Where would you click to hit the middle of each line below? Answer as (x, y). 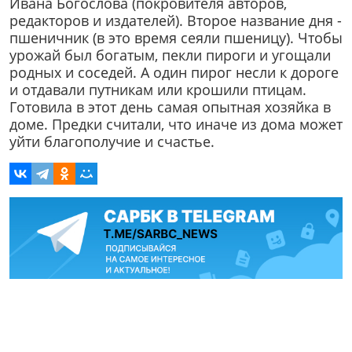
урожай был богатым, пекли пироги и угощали (170, 55)
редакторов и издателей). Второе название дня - (176, 21)
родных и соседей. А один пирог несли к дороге (174, 73)
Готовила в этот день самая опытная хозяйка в (170, 107)
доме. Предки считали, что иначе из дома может (176, 125)
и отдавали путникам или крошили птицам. (158, 90)
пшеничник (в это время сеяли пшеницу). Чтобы (176, 38)
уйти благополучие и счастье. (112, 142)
